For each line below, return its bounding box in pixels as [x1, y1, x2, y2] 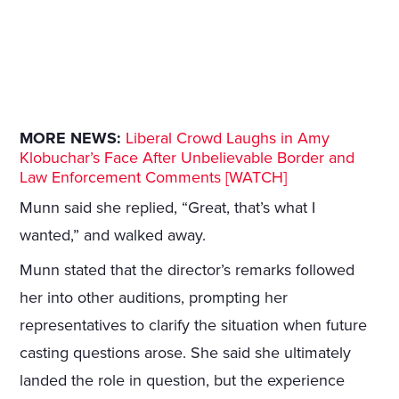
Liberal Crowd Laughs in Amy [126, 128, 330, 149]
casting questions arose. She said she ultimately [20, 343, 352, 363]
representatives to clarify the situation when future [20, 315, 368, 336]
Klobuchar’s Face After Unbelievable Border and [20, 148, 355, 168]
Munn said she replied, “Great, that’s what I [20, 198, 316, 218]
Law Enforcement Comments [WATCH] [20, 167, 288, 188]
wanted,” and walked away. [20, 225, 207, 246]
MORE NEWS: [20, 128, 122, 149]
